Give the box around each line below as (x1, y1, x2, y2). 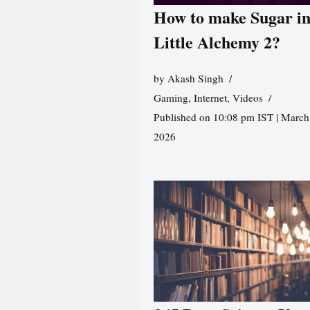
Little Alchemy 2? (153, 30, 280, 55)
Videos (232, 91, 263, 105)
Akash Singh (167, 71, 224, 86)
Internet (193, 91, 227, 105)
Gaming (153, 91, 188, 105)
